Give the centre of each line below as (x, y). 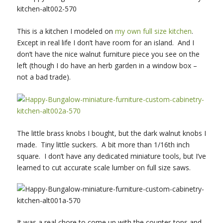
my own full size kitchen (153, 31)
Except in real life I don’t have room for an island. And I (105, 42)
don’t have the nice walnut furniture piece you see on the (108, 54)
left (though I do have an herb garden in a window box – (107, 65)
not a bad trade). (44, 77)
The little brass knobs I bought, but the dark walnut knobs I (111, 133)
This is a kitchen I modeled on (66, 31)
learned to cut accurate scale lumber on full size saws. (104, 167)
